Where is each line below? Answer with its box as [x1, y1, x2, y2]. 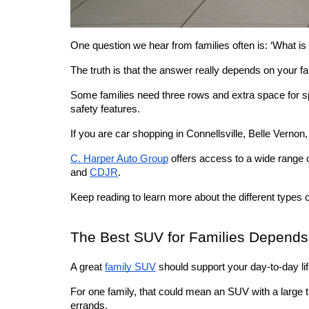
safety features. [70, 103, 143, 115]
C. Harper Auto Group [70, 153, 168, 165]
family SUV [105, 261, 156, 273]
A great [70, 261, 105, 273]
